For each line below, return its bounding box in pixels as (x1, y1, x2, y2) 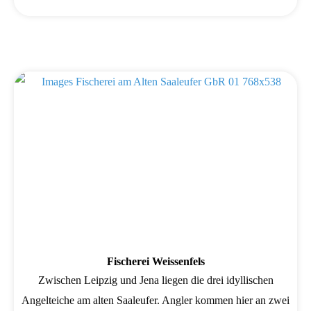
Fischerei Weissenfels (106, 255, 205, 267)
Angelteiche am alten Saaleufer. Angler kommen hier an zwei (22, 294, 289, 306)
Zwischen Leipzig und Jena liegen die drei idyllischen (37, 274, 274, 286)
